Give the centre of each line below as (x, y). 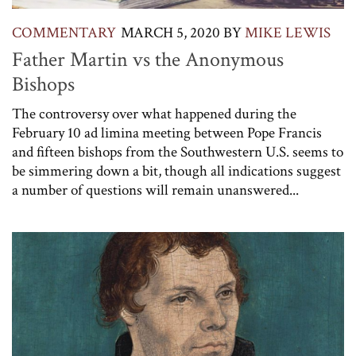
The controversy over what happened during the (154, 114)
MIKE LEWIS (288, 33)
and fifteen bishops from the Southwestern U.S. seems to (178, 153)
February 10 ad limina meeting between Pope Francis (167, 133)
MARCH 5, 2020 (170, 33)
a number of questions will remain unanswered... (155, 191)
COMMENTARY (64, 33)
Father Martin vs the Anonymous (148, 60)
